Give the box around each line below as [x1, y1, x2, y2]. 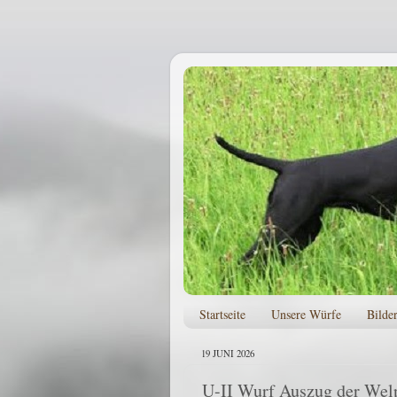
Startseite [198, 306, 245, 323]
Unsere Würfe [270, 306, 341, 323]
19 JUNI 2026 [201, 346, 254, 360]
